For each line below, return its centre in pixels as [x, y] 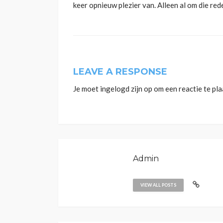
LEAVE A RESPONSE [120, 71]
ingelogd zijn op [126, 88]
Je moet [87, 88]
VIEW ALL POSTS [158, 185]
